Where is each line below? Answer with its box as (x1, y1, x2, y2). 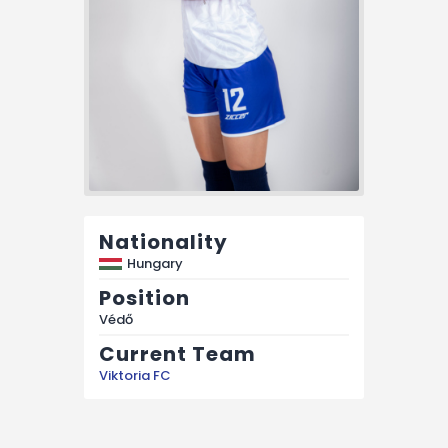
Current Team (99, 339, 256, 368)
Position (99, 283, 190, 312)
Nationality (99, 227, 228, 256)
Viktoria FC (99, 365, 171, 385)
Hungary (127, 253, 183, 273)
